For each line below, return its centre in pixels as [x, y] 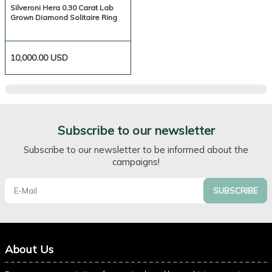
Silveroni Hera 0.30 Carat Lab [62, 8]
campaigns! [136, 162]
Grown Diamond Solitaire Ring [64, 17]
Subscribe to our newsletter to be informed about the [136, 150]
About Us [29, 249]
